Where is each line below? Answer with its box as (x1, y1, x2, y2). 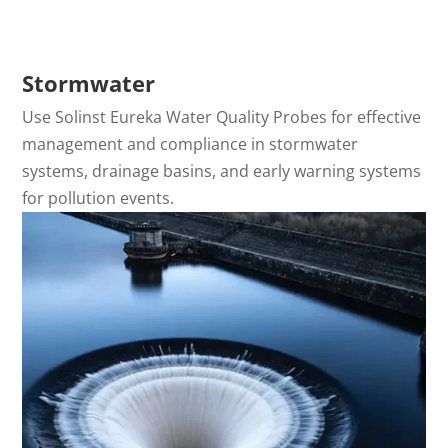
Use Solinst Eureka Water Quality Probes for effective (22, 105, 422, 128)
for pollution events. (22, 186, 175, 209)
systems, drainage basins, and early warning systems (22, 159, 422, 182)
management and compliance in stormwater (22, 132, 359, 155)
